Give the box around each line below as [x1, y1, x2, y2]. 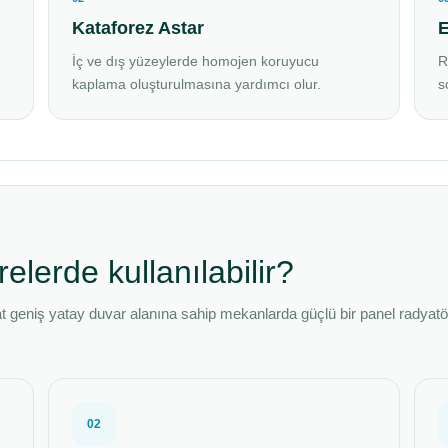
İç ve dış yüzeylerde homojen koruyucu [72, 53, 320, 69]
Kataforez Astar [72, 18, 205, 38]
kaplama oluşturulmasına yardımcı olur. [72, 76, 322, 92]
